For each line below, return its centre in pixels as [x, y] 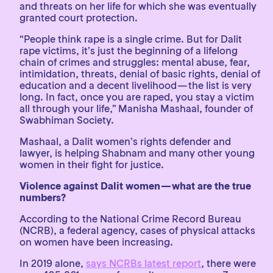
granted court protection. [79, 18]
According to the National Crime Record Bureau [130, 219]
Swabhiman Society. [67, 120]
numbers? [43, 197]
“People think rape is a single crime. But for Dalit [131, 39]
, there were [229, 263]
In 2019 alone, [53, 263]
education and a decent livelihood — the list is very [136, 85]
